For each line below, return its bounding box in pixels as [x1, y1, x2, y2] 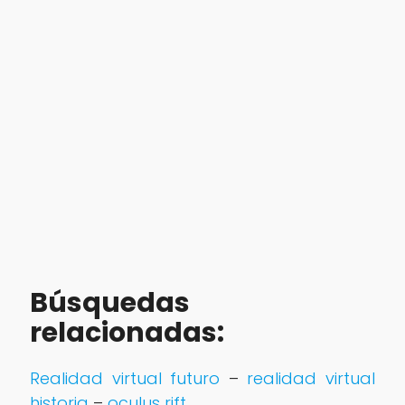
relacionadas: [29, 313, 224, 352]
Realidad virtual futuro [29, 366, 221, 390]
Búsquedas [29, 283, 190, 322]
